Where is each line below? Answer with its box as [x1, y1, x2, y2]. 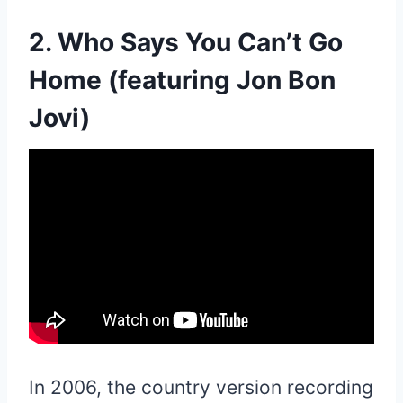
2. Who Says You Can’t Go [29, 26, 343, 58]
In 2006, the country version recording [29, 375, 373, 399]
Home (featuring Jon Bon [29, 64, 336, 95]
